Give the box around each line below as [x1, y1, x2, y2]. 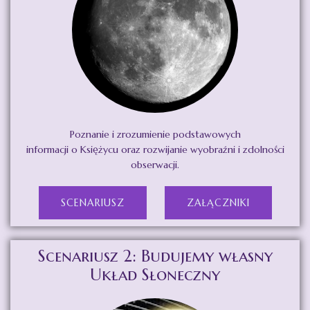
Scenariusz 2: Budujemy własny [37, 246, 273, 267]
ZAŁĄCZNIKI [186, 197, 250, 210]
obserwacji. [131, 158, 179, 172]
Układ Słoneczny [90, 264, 220, 286]
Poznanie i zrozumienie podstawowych [69, 128, 241, 141]
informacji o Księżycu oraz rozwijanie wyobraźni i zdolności [26, 143, 284, 156]
